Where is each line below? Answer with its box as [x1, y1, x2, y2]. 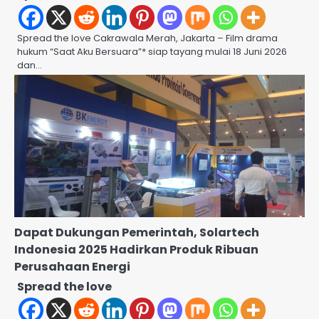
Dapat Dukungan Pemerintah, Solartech [14, 224, 259, 241]
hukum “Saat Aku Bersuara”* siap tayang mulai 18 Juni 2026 [17, 44, 287, 58]
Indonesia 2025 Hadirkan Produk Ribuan [14, 241, 258, 258]
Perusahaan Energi [14, 258, 130, 275]
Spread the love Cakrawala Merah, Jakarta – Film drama [17, 31, 278, 45]
